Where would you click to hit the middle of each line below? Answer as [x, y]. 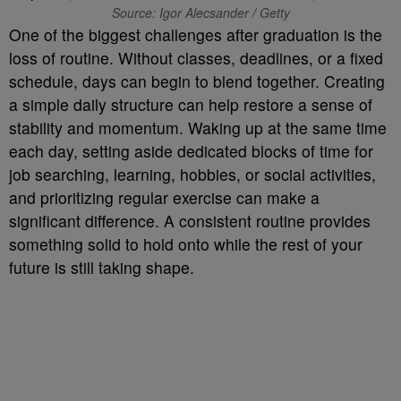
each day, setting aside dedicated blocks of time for [191, 151]
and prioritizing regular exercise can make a [164, 197]
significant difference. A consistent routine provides [190, 221]
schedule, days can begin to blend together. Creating [197, 81]
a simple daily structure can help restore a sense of [191, 104]
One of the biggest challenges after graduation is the [196, 34]
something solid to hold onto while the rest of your [186, 244]
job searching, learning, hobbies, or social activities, [192, 174]
